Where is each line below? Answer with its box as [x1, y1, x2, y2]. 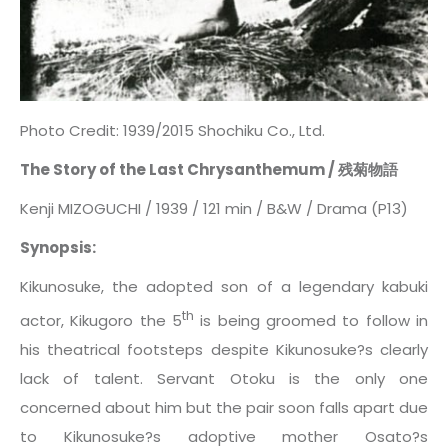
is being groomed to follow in [194, 310, 428, 332]
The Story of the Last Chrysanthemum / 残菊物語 [20, 159, 398, 181]
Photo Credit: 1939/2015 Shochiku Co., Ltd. [20, 120, 325, 142]
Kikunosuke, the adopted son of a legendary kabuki [20, 276, 428, 298]
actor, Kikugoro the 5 [20, 310, 182, 332]
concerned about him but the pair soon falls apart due [20, 397, 428, 419]
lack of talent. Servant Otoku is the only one [20, 368, 428, 390]
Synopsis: [20, 237, 96, 259]
